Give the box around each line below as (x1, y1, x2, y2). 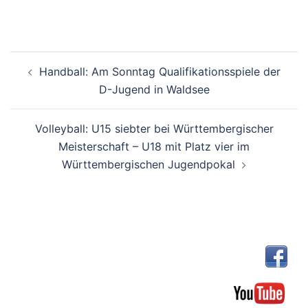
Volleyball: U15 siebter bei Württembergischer (34, 121, 274, 135)
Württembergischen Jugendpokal (62, 157, 235, 171)
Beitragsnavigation (10, 49, 161, 70)
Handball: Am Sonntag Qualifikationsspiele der (38, 64, 280, 78)
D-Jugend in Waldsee (98, 82, 210, 96)
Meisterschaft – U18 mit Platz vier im (58, 139, 250, 153)
